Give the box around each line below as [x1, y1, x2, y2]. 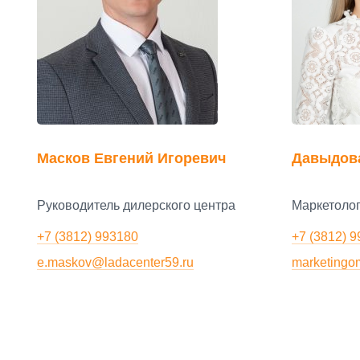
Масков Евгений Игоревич [37, 150, 226, 166]
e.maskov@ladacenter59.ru [37, 255, 194, 269]
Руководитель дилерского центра [37, 198, 235, 213]
